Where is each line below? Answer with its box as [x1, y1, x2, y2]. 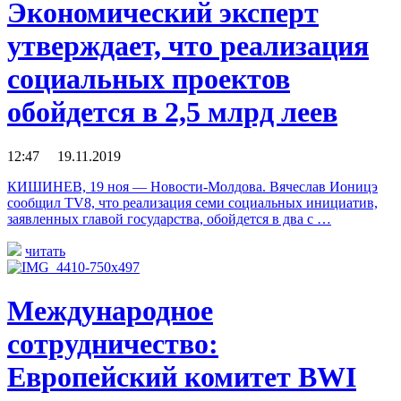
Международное [7, 294, 213, 328]
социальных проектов [7, 63, 290, 96]
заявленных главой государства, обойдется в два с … [7, 210, 331, 226]
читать [25, 243, 65, 259]
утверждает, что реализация [7, 30, 369, 63]
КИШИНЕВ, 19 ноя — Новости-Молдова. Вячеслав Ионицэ [7, 178, 378, 194]
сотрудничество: [7, 328, 218, 361]
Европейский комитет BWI [7, 361, 356, 394]
